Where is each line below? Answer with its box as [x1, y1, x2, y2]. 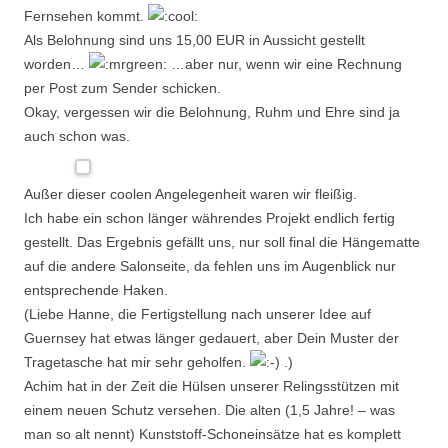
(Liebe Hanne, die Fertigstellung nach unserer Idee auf [24, 306, 371, 322]
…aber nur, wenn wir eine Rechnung [167, 56, 402, 72]
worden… [24, 56, 89, 72]
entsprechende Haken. [24, 282, 168, 298]
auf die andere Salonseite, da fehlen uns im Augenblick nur [24, 258, 396, 274]
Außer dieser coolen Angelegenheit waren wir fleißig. [24, 186, 357, 202]
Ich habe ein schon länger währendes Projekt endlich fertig [24, 210, 395, 226]
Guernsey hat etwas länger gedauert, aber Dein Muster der [24, 330, 399, 346]
